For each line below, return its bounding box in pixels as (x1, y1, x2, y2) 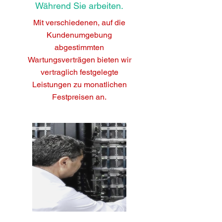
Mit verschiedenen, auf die (33, 18, 125, 27)
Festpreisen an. (52, 92, 107, 102)
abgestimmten (55, 43, 104, 52)
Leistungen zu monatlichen (32, 80, 127, 89)
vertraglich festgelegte (40, 67, 118, 77)
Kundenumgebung (47, 30, 112, 40)
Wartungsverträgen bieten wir (27, 55, 131, 64)
